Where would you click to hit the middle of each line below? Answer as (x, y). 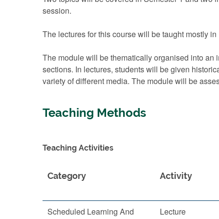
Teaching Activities (78, 148)
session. (57, 11)
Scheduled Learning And (91, 211)
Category (67, 176)
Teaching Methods (94, 113)
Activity (176, 176)
